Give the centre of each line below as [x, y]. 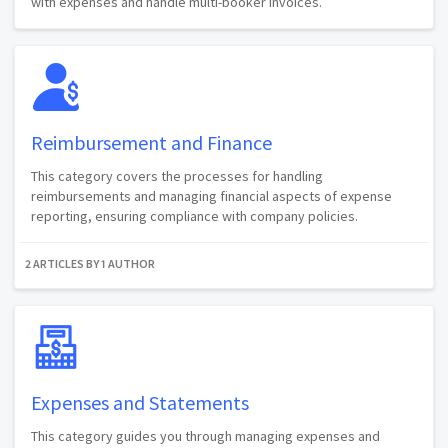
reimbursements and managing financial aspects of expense [211, 195]
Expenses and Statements [140, 402]
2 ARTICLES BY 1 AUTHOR [90, 263]
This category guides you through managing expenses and [205, 435]
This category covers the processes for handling [177, 175]
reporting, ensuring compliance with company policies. [194, 215]
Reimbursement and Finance [151, 142]
